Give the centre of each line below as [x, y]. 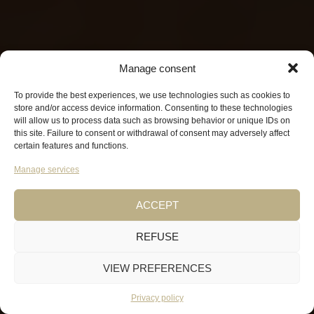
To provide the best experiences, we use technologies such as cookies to [152, 95]
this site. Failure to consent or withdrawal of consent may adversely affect [152, 133]
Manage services [47, 170]
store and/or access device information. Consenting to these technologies [153, 108]
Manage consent [157, 68]
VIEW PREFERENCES [157, 268]
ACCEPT [157, 205]
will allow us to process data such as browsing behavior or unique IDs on [152, 121]
